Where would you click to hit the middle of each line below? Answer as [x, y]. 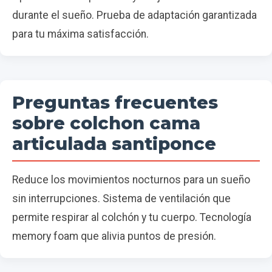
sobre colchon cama [106, 123]
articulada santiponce [114, 144]
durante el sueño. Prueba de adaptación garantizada [134, 15]
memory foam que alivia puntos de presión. [114, 236]
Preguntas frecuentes [115, 102]
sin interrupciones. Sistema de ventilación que [121, 199]
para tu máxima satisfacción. [80, 34]
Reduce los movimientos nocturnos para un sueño [131, 180]
